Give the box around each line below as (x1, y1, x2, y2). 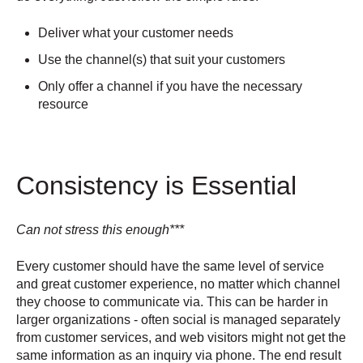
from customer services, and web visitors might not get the (16, 330, 346, 344)
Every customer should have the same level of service (16, 258, 324, 273)
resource (38, 97, 89, 112)
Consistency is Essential (16, 170, 297, 200)
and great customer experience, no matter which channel (16, 276, 340, 291)
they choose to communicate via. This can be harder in (16, 294, 328, 309)
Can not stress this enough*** (16, 223, 184, 237)
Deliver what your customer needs (38, 25, 234, 40)
